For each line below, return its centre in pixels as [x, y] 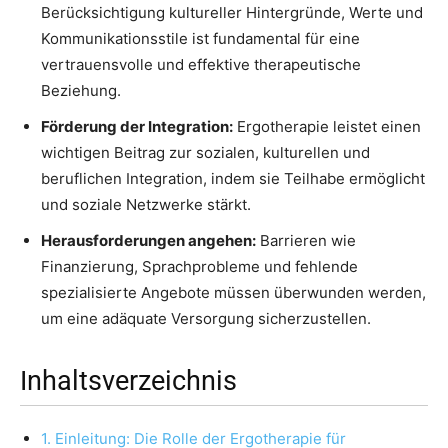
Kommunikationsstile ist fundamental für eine [200, 39]
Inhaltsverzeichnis [128, 381]
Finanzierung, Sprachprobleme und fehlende [199, 267]
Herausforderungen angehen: [148, 241]
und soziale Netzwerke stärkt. [146, 205]
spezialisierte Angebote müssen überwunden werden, [233, 293]
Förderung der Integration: [137, 127]
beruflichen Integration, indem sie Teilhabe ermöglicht [233, 179]
